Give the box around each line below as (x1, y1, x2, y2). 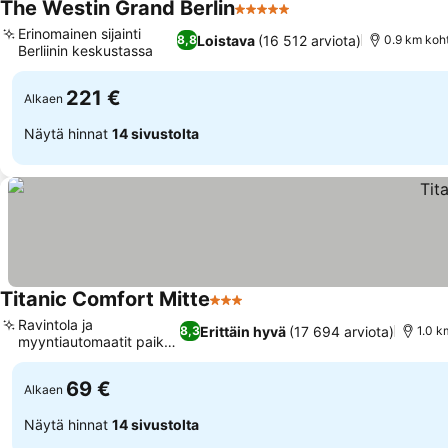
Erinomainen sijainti (18, 25, 141, 42)
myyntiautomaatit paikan (18, 333, 180, 350)
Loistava (196, 31, 255, 49)
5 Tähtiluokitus (234, 9, 345, 29)
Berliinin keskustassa (18, 42, 153, 59)
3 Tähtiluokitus (209, 300, 320, 320)
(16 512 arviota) (257, 31, 361, 49)
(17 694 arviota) (289, 322, 395, 340)
